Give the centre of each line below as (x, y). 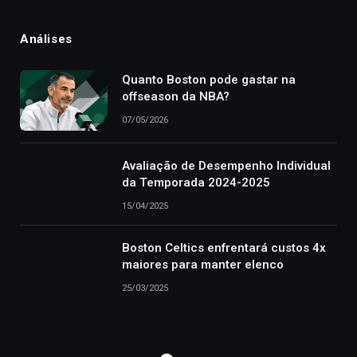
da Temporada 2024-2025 (196, 183)
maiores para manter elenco (203, 265)
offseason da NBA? (176, 97)
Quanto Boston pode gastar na (209, 80)
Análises (46, 39)
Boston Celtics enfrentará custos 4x (224, 248)
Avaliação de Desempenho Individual (226, 166)
